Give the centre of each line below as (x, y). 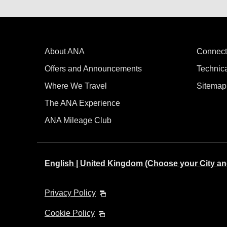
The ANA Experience (82, 103)
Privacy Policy (70, 193)
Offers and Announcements (93, 69)
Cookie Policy (70, 213)
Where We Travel (76, 86)
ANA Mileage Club (78, 120)
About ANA (65, 51)
